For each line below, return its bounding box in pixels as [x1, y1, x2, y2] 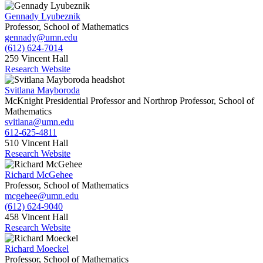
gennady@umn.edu [5, 32, 77, 43]
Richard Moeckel [5, 244, 69, 254]
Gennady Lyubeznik [5, 11, 80, 22]
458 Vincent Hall [5, 212, 68, 222]
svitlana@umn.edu [5, 117, 74, 127]
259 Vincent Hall [5, 53, 68, 64]
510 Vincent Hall [5, 138, 68, 149]
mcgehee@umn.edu [5, 191, 79, 201]
